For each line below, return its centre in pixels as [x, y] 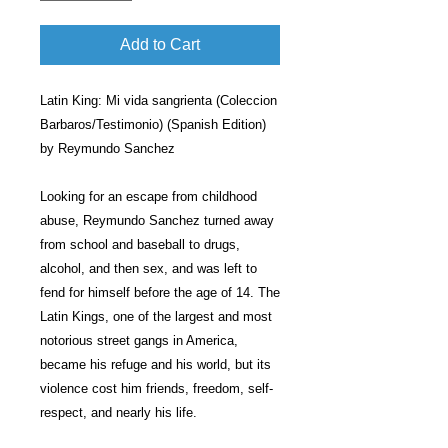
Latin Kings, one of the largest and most [156, 316]
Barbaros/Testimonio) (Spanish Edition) [153, 124]
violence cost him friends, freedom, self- [156, 388]
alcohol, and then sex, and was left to [148, 268]
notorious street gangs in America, [139, 340]
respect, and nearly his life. [118, 412]
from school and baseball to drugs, [140, 244]
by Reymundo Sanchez [107, 148]
